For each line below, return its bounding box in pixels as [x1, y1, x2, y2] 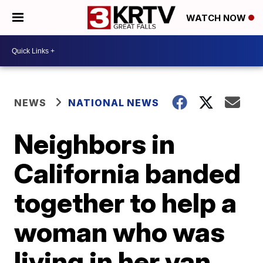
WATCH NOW [186, 12, 248, 24]
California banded [14, 157, 241, 190]
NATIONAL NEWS [68, 97, 160, 109]
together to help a [14, 186, 237, 219]
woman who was [14, 215, 225, 248]
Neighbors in [14, 127, 176, 160]
